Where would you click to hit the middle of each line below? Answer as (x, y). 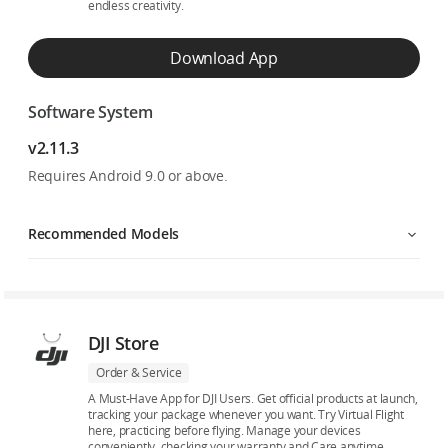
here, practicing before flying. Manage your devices (224, 430)
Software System (90, 112)
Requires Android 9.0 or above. (128, 175)
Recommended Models (103, 233)
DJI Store (123, 343)
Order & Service (139, 372)
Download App (224, 58)
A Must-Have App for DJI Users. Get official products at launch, (253, 398)
